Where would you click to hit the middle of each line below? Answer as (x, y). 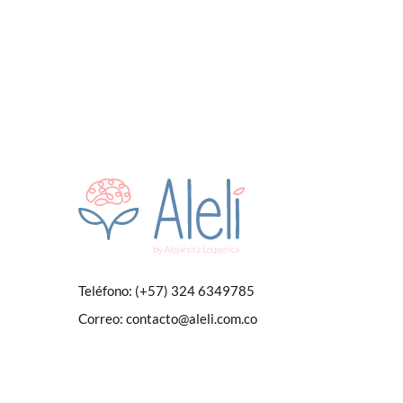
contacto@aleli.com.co (192, 318)
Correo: (101, 318)
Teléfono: (105, 290)
